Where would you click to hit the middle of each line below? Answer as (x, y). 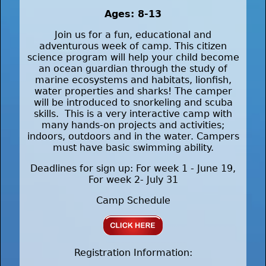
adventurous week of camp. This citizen (133, 46)
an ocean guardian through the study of (133, 69)
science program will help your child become (133, 58)
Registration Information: (133, 253)
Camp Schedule (133, 201)
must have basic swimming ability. (133, 148)
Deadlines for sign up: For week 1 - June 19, (133, 169)
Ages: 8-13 (133, 14)
